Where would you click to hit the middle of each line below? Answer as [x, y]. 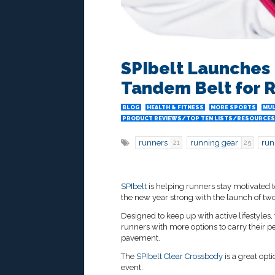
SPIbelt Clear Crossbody [180, 257]
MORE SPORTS [233, 108]
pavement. [141, 238]
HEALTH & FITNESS [175, 108]
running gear [214, 143]
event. [132, 268]
